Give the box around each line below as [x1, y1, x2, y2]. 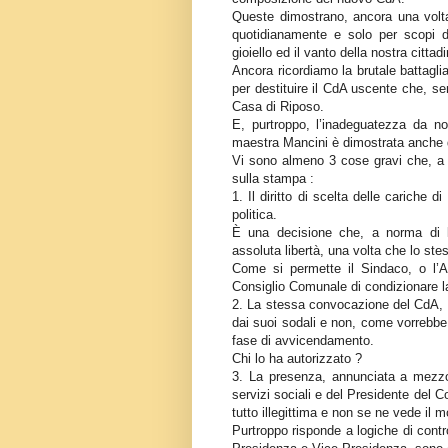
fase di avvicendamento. [232, 332, 374, 348]
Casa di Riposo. [232, 98, 324, 114]
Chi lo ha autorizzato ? [232, 350, 362, 366]
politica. [232, 206, 277, 222]
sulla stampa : [232, 170, 314, 186]
